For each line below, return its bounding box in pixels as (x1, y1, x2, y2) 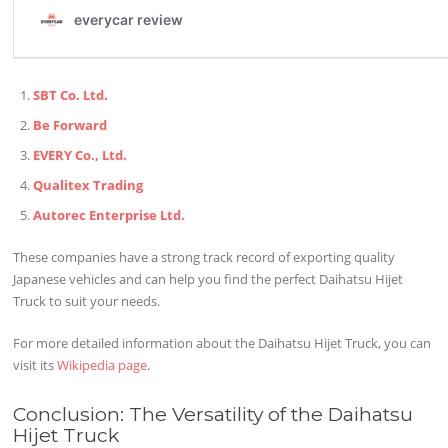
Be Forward (33, 116, 108, 135)
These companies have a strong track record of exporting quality (13, 247, 396, 266)
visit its (13, 355, 58, 374)
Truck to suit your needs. (13, 291, 161, 310)
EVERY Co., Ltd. (33, 146, 128, 165)
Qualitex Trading (33, 176, 144, 195)
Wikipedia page (57, 355, 148, 374)
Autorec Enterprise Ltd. (33, 206, 186, 225)
